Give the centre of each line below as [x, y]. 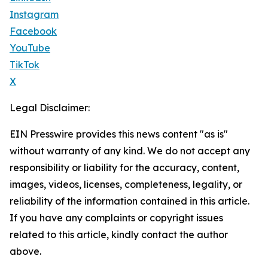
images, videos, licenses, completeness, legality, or [126, 184]
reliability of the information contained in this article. [130, 201]
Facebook [33, 31]
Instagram [34, 14]
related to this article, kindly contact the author [119, 234]
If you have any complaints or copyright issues [116, 218]
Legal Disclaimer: [50, 108]
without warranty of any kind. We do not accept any [130, 151]
